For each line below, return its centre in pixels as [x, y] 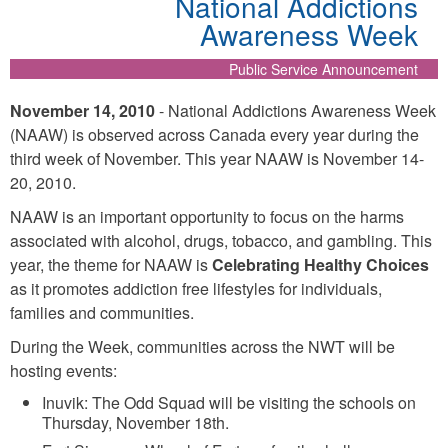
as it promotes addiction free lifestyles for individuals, [196, 288]
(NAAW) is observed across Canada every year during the [214, 134]
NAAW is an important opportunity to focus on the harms [207, 216]
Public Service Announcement [323, 68]
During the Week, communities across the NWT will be [202, 346]
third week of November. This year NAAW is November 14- [217, 158]
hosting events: [63, 370]
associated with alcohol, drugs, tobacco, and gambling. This [221, 240]
